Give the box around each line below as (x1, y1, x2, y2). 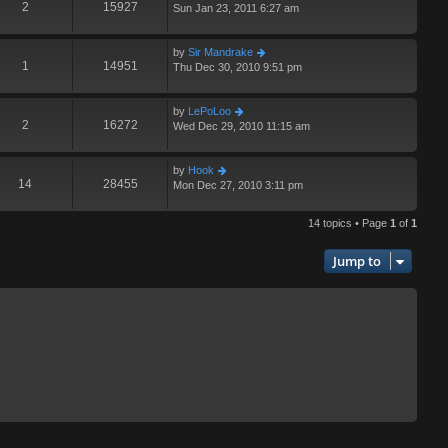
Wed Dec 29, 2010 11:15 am (173, 120, 310, 133)
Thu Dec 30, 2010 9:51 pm (173, 61, 302, 74)
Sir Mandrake (188, 46, 253, 59)
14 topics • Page (308, 217, 390, 230)
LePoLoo (188, 105, 231, 118)
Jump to (333, 252, 381, 271)
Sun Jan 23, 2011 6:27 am (173, 2, 299, 15)
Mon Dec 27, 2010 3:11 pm (173, 179, 303, 192)
